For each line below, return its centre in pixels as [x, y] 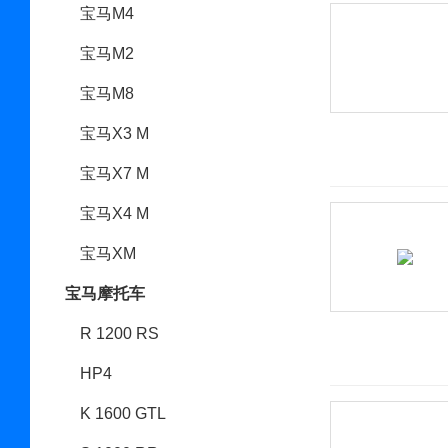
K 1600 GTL [123, 413]
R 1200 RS [119, 333]
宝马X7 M [114, 173]
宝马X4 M [114, 213]
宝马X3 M [114, 133]
